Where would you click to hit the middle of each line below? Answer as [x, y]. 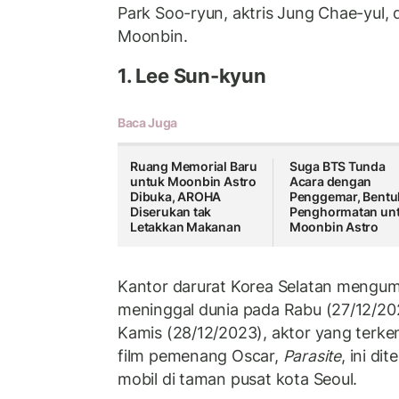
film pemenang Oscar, [200, 355]
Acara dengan [330, 182]
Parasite [312, 355]
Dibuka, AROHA [176, 197]
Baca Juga [147, 123]
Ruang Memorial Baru [194, 167]
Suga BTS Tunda [337, 167]
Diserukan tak [171, 212]
